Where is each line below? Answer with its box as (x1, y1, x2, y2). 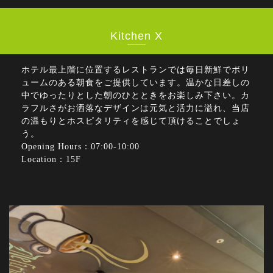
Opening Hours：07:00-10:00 (21, 142, 140, 152)
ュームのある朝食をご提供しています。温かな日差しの (21, 78, 250, 88)
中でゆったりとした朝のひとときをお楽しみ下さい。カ (21, 91, 250, 101)
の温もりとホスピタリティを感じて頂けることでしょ (21, 116, 241, 126)
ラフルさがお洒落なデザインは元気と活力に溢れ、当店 (21, 104, 250, 113)
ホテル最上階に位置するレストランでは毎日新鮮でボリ (21, 65, 250, 75)
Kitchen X (110, 30, 163, 43)
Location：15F (21, 155, 81, 165)
